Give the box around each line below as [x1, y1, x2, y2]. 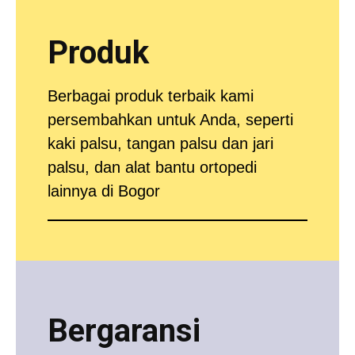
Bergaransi [48, 311, 200, 349]
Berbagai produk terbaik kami [48, 86, 254, 105]
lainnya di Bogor [48, 181, 160, 200]
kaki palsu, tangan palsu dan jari [48, 134, 273, 152]
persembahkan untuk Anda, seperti [48, 110, 293, 128]
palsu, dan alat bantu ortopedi [48, 158, 257, 176]
